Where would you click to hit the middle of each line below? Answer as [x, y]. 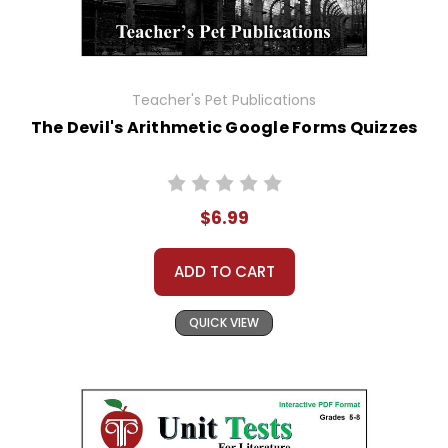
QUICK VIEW [224, 323]
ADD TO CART [224, 272]
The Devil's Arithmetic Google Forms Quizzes [224, 128]
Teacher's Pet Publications [224, 100]
